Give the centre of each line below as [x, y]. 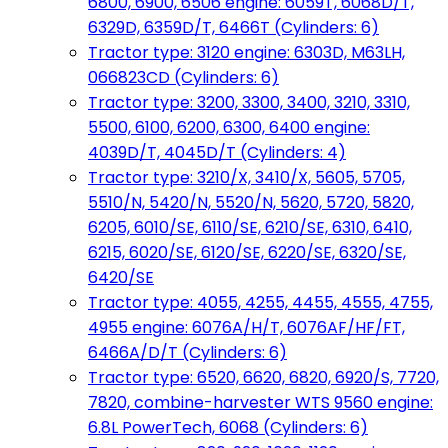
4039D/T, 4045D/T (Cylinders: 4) [217, 152]
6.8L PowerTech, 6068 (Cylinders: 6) [228, 427]
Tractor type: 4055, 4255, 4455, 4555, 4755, [260, 302]
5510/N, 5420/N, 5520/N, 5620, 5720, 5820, [251, 202]
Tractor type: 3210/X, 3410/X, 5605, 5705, [246, 177]
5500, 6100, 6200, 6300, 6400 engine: [229, 127]
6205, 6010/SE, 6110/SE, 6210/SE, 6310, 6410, [250, 227]
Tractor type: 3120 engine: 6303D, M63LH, [246, 52]
